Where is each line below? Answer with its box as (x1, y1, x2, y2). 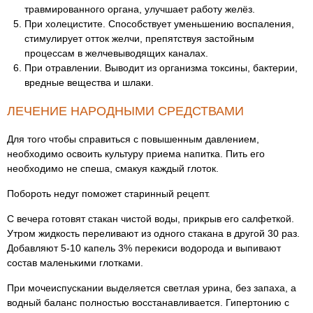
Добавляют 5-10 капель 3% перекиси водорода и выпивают (7, 242, 281, 254)
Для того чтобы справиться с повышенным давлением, (7, 133, 259, 145)
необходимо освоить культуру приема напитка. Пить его (7, 148, 265, 159)
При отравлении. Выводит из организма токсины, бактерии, (24, 62, 298, 73)
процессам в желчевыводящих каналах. (24, 48, 208, 59)
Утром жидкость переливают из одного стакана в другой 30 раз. (7, 228, 300, 239)
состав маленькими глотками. (7, 257, 143, 268)
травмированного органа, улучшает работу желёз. (24, 3, 255, 15)
